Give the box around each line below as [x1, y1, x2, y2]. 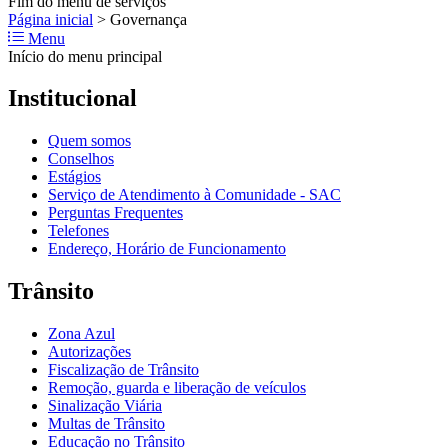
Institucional [8, 85, 137, 112]
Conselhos [48, 150, 114, 168]
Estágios [48, 168, 101, 186]
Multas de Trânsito [48, 415, 165, 433]
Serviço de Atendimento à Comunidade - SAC [48, 186, 341, 204]
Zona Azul [48, 325, 115, 343]
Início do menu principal [8, 47, 162, 65]
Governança [110, 10, 187, 28]
